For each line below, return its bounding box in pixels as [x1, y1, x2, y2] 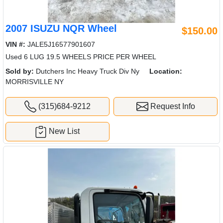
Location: [149, 67, 182, 75]
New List [49, 127, 80, 136]
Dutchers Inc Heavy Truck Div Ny [34, 67, 139, 75]
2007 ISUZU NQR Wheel [5, 22, 117, 34]
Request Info [148, 102, 195, 111]
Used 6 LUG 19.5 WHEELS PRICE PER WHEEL [5, 52, 156, 61]
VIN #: [5, 40, 25, 48]
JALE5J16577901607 [25, 40, 95, 48]
